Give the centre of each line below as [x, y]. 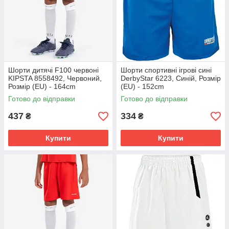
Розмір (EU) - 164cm [42, 86]
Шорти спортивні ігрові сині [166, 70]
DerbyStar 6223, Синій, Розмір [171, 78]
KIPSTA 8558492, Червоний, [55, 78]
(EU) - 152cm [142, 86]
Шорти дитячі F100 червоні [53, 70]
